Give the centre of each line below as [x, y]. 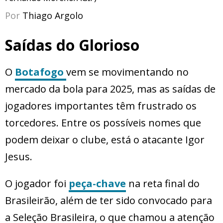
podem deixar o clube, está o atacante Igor [105, 140]
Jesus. [19, 157]
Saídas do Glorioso [72, 45]
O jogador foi [37, 184]
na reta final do [163, 184]
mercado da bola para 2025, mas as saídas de [110, 89]
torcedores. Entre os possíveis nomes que [103, 123]
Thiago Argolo [53, 16]
